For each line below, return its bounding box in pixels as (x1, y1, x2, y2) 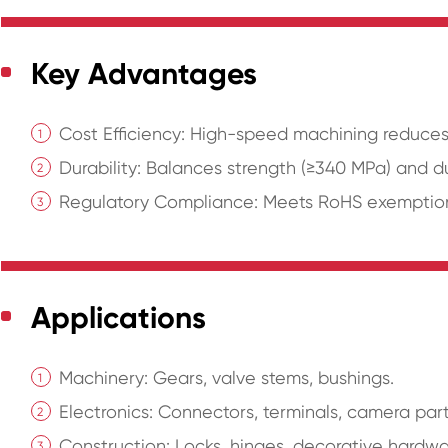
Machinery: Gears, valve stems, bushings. (59, 367, 395, 389)
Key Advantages (31, 56, 258, 93)
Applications (31, 300, 207, 337)
